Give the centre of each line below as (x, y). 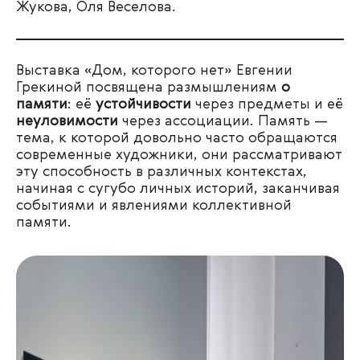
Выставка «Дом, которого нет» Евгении (154, 71)
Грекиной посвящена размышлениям (147, 88)
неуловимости (67, 121)
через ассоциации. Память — (223, 121)
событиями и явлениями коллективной (154, 206)
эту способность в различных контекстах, (162, 172)
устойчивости (143, 104)
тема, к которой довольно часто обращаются (177, 138)
